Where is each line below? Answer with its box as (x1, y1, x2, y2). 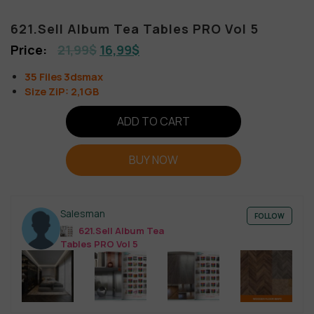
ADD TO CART (117, 113, 190, 129)
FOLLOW (254, 210, 285, 221)
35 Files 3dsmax (25, 69, 103, 83)
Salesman (60, 206, 106, 220)
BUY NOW (129, 151, 178, 168)
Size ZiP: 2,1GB (25, 83, 99, 98)
